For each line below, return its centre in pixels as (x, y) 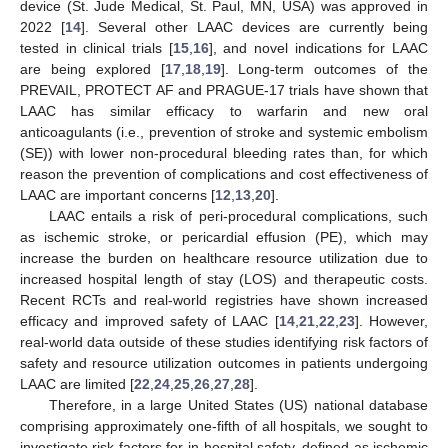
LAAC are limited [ (77, 383)
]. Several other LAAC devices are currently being (254, 26)
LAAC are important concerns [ (117, 194)
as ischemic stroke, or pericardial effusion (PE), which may (224, 236)
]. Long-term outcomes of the (324, 68)
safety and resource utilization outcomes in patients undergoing (224, 362)
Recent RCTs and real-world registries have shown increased (224, 299)
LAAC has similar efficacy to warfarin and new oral (224, 110)
